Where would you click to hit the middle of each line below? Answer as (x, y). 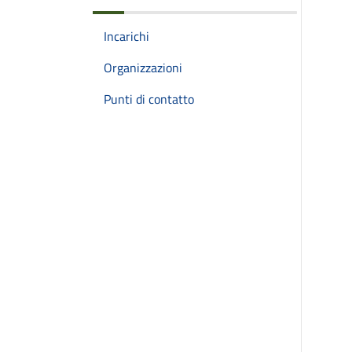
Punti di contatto (149, 99)
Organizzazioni (143, 68)
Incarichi (126, 36)
